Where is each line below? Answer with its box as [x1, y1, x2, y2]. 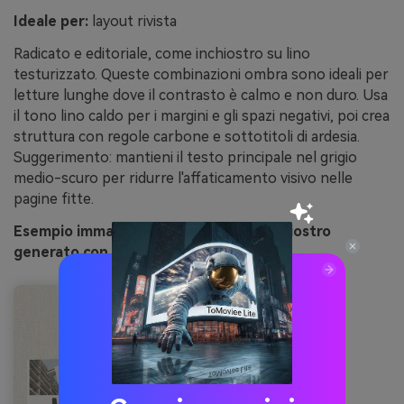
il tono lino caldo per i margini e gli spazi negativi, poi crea [14, 106, 390, 124]
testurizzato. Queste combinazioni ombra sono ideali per [14, 65, 389, 83]
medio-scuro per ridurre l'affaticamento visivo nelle [14, 169, 353, 187]
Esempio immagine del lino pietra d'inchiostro [14, 222, 331, 240]
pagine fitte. [14, 189, 94, 207]
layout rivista [88, 12, 177, 30]
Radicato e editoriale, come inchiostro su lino [14, 44, 310, 62]
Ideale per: [14, 12, 88, 30]
